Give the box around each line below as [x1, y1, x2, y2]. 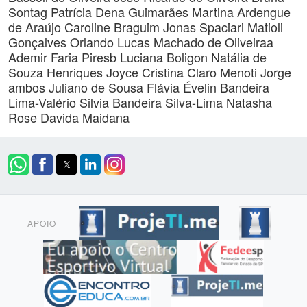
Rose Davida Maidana [8, 108, 130, 126]
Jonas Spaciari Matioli [163, 18, 283, 36]
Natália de [211, 48, 267, 66]
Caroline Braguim [64, 18, 163, 36]
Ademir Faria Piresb [8, 48, 120, 66]
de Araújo [8, 18, 64, 36]
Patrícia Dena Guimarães [51, 3, 192, 21]
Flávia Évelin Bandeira [147, 78, 269, 96]
